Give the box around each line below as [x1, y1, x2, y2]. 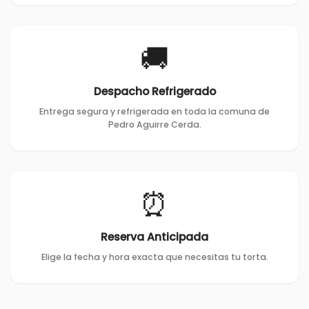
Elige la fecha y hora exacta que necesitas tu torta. [41, 250, 268, 263]
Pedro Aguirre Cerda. [108, 118, 201, 130]
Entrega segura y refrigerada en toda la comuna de [39, 105, 270, 117]
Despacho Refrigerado [93, 83, 216, 99]
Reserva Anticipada [101, 228, 208, 245]
